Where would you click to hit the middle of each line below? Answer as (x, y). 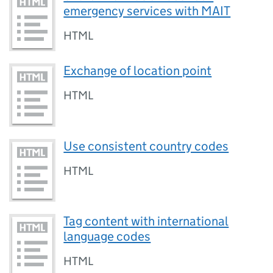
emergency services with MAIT (147, 11)
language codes (107, 236)
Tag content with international (146, 221)
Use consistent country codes (146, 146)
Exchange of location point (138, 71)
